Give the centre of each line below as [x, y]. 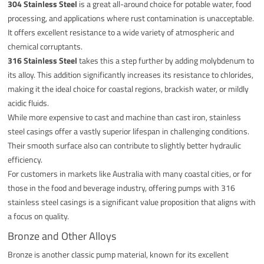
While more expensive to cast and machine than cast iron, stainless [125, 117]
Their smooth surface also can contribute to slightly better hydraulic [125, 145]
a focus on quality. [39, 216]
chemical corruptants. [45, 46]
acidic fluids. [29, 103]
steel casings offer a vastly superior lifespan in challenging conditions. [129, 131]
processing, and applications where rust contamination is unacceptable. [131, 18]
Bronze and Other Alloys [62, 236]
